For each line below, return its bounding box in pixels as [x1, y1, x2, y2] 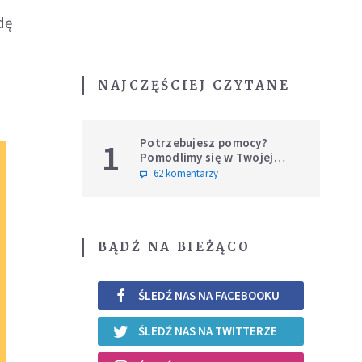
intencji [140, 163, 183, 179]
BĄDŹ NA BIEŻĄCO [98, 238, 250, 255]
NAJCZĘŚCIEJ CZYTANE [98, 77, 290, 93]
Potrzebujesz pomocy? [140, 134, 267, 150]
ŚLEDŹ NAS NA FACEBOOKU [138, 288, 280, 304]
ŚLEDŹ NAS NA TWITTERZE [138, 323, 277, 339]
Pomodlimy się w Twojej [140, 149, 274, 165]
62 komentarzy [154, 166, 218, 180]
